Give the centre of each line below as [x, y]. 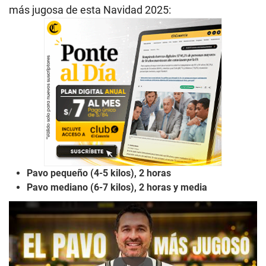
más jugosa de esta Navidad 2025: [90, 10]
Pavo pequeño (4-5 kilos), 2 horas [99, 173]
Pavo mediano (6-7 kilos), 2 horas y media [117, 188]
